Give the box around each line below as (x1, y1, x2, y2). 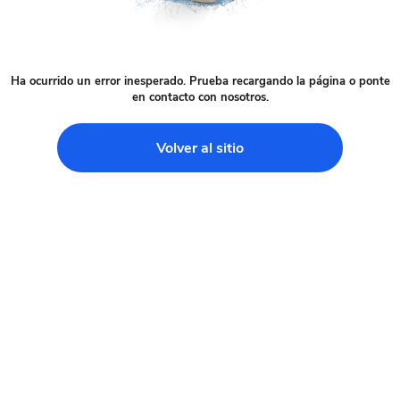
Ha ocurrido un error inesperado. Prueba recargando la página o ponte (10, 73, 390, 89)
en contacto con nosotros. (131, 89, 269, 105)
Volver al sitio (156, 137, 244, 158)
